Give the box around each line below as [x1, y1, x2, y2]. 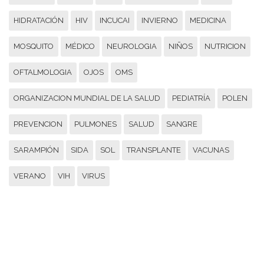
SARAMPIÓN [14, 145, 59, 154]
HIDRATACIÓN [14, 15, 64, 25]
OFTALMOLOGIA [14, 67, 72, 77]
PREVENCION [14, 119, 62, 128]
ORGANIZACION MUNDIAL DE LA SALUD [14, 93, 160, 103]
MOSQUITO [14, 41, 54, 51]
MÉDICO [65, 41, 95, 51]
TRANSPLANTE [127, 145, 181, 154]
